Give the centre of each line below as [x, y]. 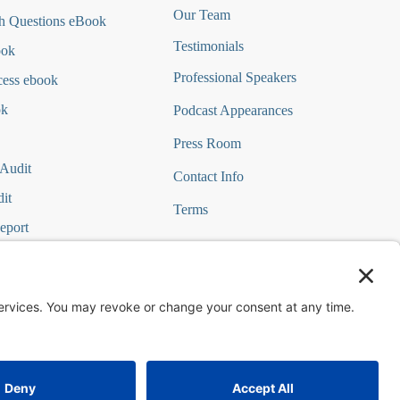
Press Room [207, 143]
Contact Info [208, 176]
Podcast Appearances [233, 110]
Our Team [201, 15]
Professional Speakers [234, 77]
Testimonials [208, 46]
